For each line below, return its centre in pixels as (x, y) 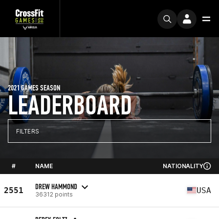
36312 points (54, 194)
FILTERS (28, 131)
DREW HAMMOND (56, 186)
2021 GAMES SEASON (34, 88)
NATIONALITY (183, 166)
